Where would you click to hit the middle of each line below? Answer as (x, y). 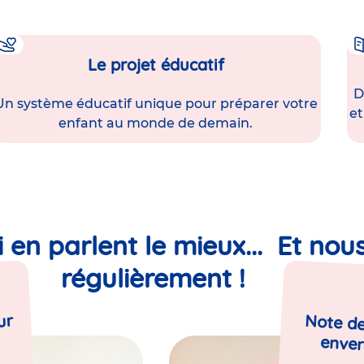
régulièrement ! (156, 278)
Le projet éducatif (156, 64)
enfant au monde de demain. (156, 123)
